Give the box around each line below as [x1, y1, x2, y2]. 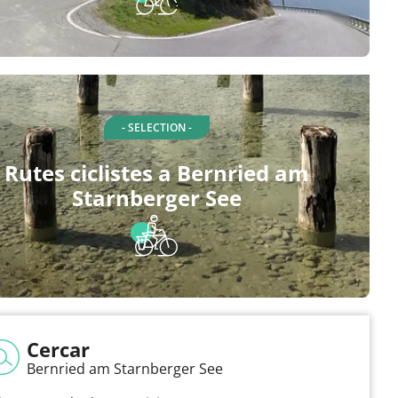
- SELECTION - [121, 120, 192, 135]
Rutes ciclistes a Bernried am [4, 158, 309, 187]
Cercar [27, 336, 90, 362]
